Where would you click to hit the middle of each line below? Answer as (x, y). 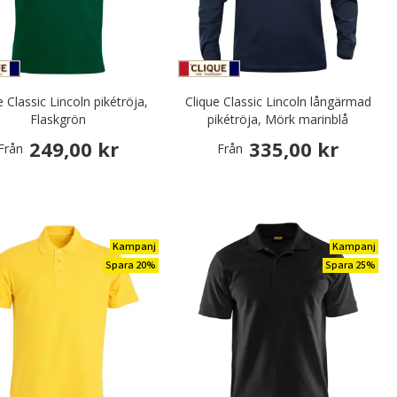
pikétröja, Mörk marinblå (278, 119)
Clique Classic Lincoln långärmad (278, 101)
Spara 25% (350, 265)
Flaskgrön (58, 119)
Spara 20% (130, 265)
